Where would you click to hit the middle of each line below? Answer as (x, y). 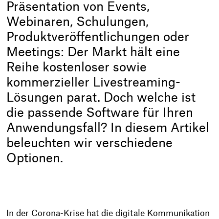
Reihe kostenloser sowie (77, 68)
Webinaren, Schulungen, (78, 22)
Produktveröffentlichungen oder (98, 38)
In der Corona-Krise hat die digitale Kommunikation (108, 213)
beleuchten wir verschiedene (90, 144)
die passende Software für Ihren (100, 113)
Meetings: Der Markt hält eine (93, 53)
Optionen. (35, 159)
